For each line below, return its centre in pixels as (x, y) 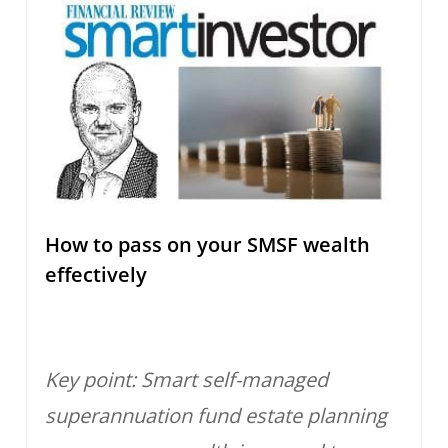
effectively (95, 274)
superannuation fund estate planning (215, 415)
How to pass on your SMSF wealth (207, 244)
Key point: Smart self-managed (186, 379)
